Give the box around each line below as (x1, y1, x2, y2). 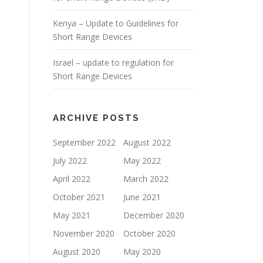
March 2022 (123, 173, 168, 184)
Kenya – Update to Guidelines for (53, 18, 178, 29)
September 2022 (53, 137, 116, 148)
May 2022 (123, 155, 161, 166)
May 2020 (123, 246, 161, 257)
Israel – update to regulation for (53, 57, 174, 68)
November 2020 (53, 228, 114, 239)
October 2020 (123, 228, 176, 239)
